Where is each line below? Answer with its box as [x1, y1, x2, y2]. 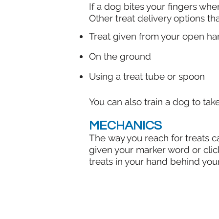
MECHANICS [89, 119, 162, 132]
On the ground [89, 51, 151, 62]
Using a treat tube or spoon [89, 71, 205, 82]
